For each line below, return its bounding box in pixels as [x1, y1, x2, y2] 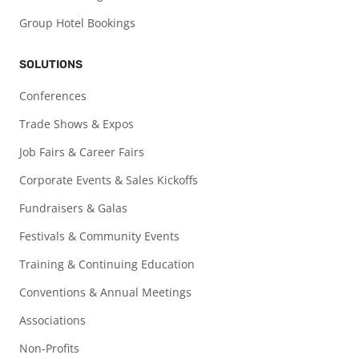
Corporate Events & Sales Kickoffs [19, 172, 198, 188]
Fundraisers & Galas [19, 200, 127, 216]
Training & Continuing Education [19, 256, 195, 272]
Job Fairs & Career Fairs [19, 144, 144, 160]
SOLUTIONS [19, 58, 83, 72]
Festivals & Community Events [19, 228, 179, 244]
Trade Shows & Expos [19, 116, 134, 132]
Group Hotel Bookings [19, 15, 135, 31]
